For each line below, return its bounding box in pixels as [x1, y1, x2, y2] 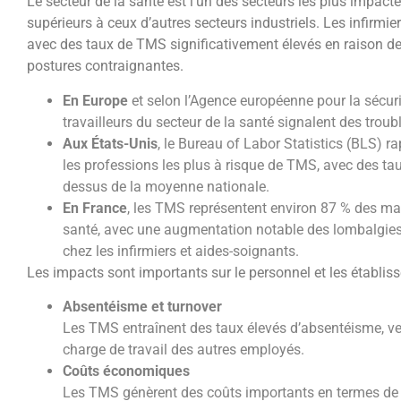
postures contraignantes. [27, 57, 183, 75]
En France [63, 199, 127, 217]
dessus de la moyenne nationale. [63, 177, 269, 195]
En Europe [63, 91, 128, 109]
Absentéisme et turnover [63, 297, 222, 315]
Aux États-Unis [63, 134, 158, 152]
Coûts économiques [63, 362, 190, 380]
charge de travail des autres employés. [63, 340, 304, 358]
